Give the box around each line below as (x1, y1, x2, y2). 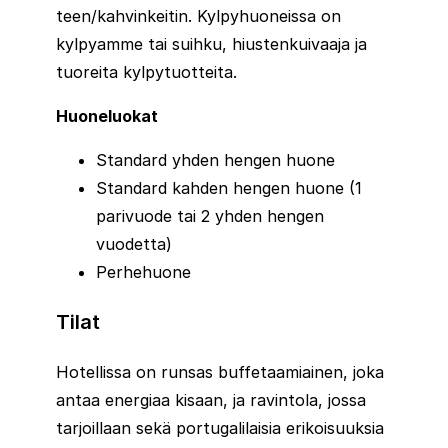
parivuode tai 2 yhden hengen (96, 205, 324, 226)
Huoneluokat (56, 105, 158, 126)
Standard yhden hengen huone (96, 149, 335, 170)
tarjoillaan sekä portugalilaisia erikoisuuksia (56, 417, 384, 438)
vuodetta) (96, 233, 172, 254)
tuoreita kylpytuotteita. (56, 61, 237, 82)
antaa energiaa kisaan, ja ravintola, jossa (56, 389, 366, 410)
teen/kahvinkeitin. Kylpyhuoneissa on (56, 5, 341, 26)
